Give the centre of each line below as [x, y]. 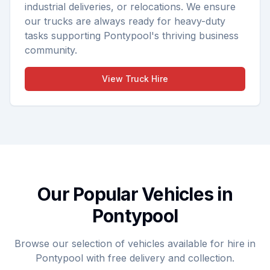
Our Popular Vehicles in [135, 194]
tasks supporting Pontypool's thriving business [132, 36]
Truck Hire [147, 79]
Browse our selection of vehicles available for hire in [135, 243]
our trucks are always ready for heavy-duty [125, 21]
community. [51, 50]
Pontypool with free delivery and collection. [135, 258]
